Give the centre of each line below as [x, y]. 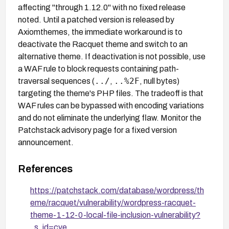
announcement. [46, 142]
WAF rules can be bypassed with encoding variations [111, 105]
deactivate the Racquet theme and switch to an [103, 44]
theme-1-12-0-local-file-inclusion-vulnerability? [115, 215]
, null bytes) [159, 81]
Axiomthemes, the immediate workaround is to [100, 32]
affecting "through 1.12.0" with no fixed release [102, 7]
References [45, 168]
